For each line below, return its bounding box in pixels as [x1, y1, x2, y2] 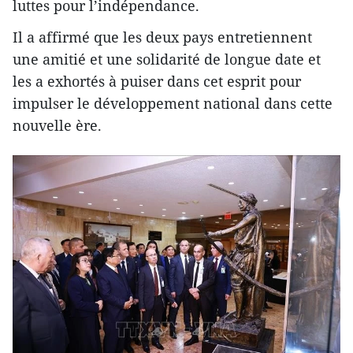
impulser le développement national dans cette [13, 94, 333, 113]
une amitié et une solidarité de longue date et [13, 50, 321, 69]
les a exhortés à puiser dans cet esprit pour [13, 72, 301, 91]
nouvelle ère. [13, 116, 102, 136]
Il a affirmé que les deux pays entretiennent [13, 28, 312, 47]
